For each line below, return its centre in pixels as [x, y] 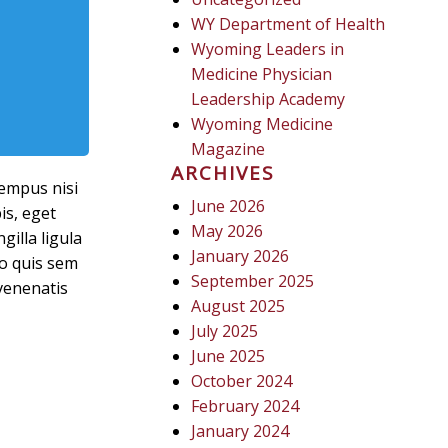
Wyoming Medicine [262, 124]
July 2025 [225, 331]
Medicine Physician [262, 74]
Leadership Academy [268, 99]
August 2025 [238, 306]
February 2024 [245, 406]
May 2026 [227, 231]
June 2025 [228, 356]
